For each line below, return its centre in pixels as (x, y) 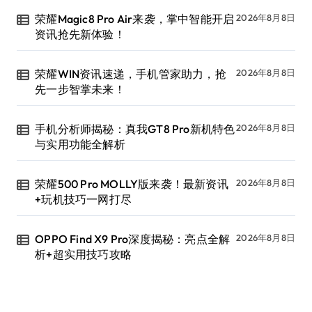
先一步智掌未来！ (80, 89)
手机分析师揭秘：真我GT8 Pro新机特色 (135, 129)
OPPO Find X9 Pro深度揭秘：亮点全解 (133, 239)
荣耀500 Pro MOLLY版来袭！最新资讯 (132, 184)
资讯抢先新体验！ (80, 34)
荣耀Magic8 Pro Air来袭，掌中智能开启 (135, 19)
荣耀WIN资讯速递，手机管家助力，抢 (131, 74)
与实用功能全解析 (80, 145)
